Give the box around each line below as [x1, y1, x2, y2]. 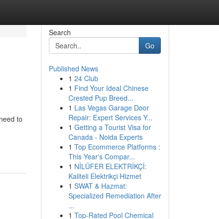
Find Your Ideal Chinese [74, 83, 149, 93]
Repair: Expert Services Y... [68, 112, 153, 122]
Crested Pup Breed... [68, 93, 133, 103]
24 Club [74, 73, 98, 83]
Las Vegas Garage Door [74, 103, 149, 112]
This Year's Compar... [68, 152, 135, 161]
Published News [48, 64, 98, 73]
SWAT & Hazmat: [74, 181, 127, 191]
